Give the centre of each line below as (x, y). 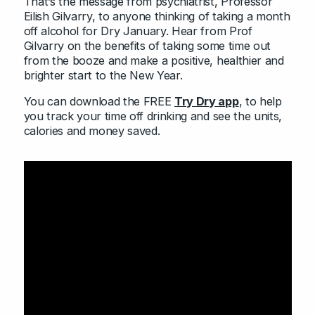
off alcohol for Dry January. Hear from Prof (138, 31)
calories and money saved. (92, 131)
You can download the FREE (99, 102)
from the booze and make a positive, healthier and (154, 61)
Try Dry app (207, 102)
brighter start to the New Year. (103, 76)
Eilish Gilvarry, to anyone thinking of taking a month (157, 17)
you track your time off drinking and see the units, (153, 116)
